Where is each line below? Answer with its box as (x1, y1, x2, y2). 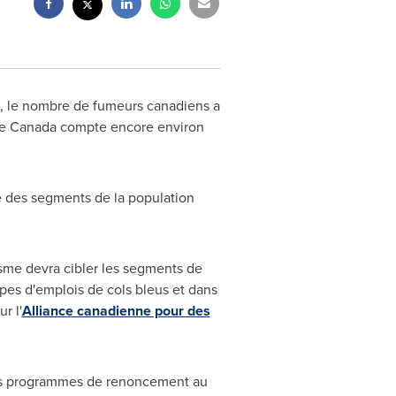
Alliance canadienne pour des (21, 301, 210, 321)
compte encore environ (56, 117, 204, 137)
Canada (9, 117, 57, 137)
